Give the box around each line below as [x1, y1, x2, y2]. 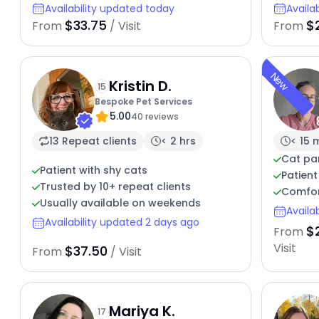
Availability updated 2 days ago [44, 215, 199, 230]
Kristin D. [108, 75, 172, 96]
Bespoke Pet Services [94, 95, 192, 108]
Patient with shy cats [39, 163, 147, 178]
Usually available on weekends [39, 196, 201, 211]
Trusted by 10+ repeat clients [39, 179, 191, 194]
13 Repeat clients [48, 133, 137, 148]
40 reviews [130, 110, 179, 122]
